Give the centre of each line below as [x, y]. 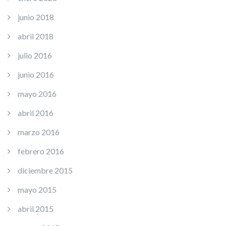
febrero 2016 [41, 151]
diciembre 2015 [45, 170]
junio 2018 [36, 17]
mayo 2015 [37, 189]
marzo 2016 [39, 132]
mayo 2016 [37, 94]
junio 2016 [36, 74]
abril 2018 [36, 36]
